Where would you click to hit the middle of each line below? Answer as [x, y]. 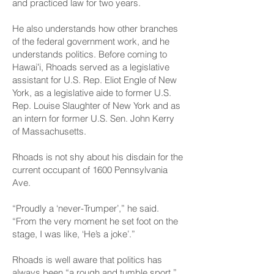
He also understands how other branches [95, 28]
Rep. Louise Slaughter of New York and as [96, 106]
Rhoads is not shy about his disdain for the [98, 157]
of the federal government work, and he [91, 41]
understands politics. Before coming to [90, 54]
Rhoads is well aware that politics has [87, 260]
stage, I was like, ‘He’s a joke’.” [74, 234]
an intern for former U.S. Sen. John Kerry [93, 118]
